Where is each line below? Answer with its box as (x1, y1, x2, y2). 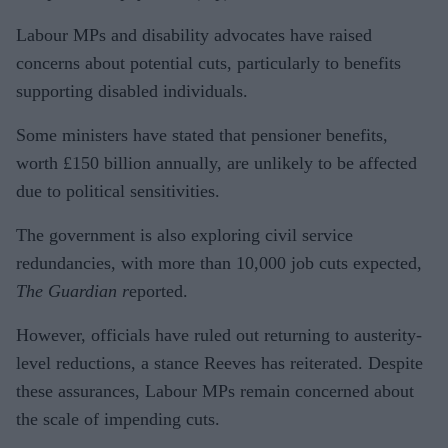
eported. (129, 280, 188, 301)
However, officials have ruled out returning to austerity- (16, 324, 422, 345)
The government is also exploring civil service (16, 224, 353, 245)
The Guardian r (16, 280, 129, 301)
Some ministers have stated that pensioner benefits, (16, 124, 388, 145)
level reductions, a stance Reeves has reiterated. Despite (16, 352, 423, 373)
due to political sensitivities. (16, 180, 220, 201)
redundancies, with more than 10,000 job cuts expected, (16, 252, 422, 273)
